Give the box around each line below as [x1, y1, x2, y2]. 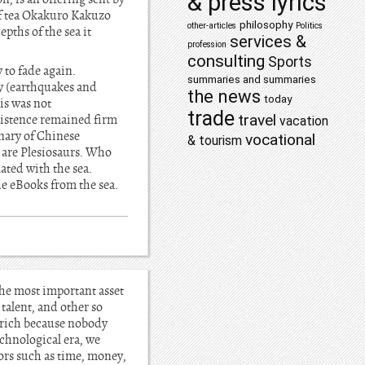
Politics [296, 20, 323, 31]
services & [230, 32, 306, 51]
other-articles [187, 20, 236, 31]
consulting [187, 51, 265, 71]
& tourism [187, 133, 242, 148]
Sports [268, 54, 312, 70]
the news [187, 86, 261, 107]
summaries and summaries [187, 73, 316, 86]
